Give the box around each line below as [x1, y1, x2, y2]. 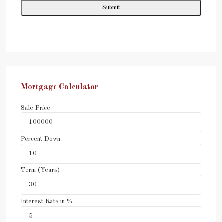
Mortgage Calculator [21, 83, 98, 91]
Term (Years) [21, 166, 60, 173]
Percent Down [21, 135, 60, 142]
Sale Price [21, 104, 50, 111]
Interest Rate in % [21, 198, 72, 205]
